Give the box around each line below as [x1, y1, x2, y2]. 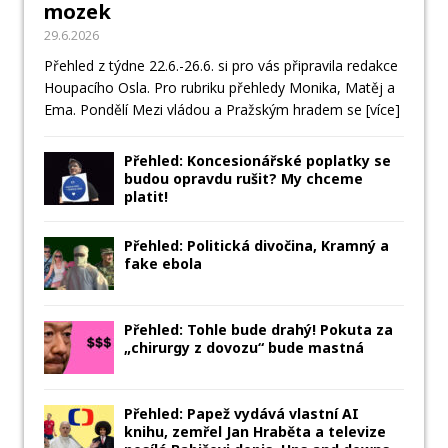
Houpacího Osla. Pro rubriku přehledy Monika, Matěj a [44, 78, 395, 98]
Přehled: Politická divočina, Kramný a [124, 236, 389, 256]
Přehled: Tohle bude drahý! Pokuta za [124, 320, 393, 340]
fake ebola [124, 254, 202, 274]
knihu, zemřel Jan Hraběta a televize [124, 422, 386, 442]
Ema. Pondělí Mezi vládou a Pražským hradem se [44, 100, 366, 120]
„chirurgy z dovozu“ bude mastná [124, 338, 364, 358]
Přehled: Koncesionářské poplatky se [124, 151, 391, 171]
